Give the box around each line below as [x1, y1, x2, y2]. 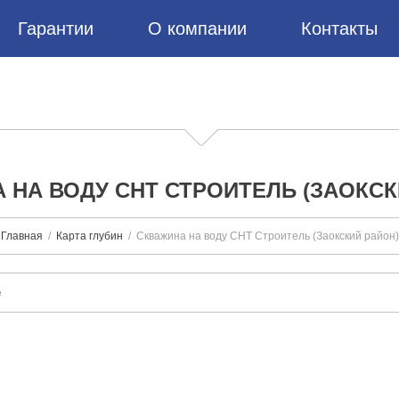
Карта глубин [55, 230, 123, 242]
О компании [148, 19, 247, 38]
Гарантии [18, 19, 94, 38]
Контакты [301, 19, 378, 38]
